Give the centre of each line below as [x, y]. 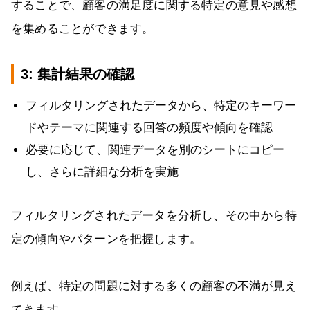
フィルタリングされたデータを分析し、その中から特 [154, 215]
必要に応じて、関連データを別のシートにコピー [155, 149]
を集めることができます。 [83, 28]
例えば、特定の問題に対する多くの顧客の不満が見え [154, 286]
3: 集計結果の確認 [77, 74]
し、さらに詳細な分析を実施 [102, 172]
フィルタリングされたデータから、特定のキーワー [161, 105]
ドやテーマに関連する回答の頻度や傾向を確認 [149, 127]
